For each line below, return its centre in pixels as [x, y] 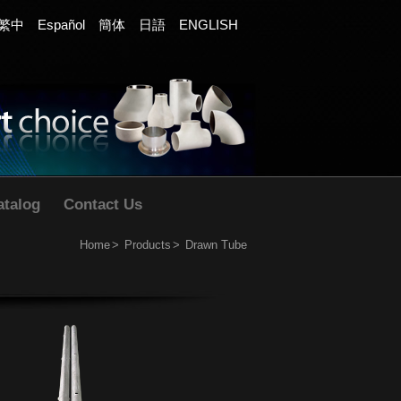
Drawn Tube [216, 245]
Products [148, 245]
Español [61, 25]
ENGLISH [209, 25]
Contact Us [103, 205]
